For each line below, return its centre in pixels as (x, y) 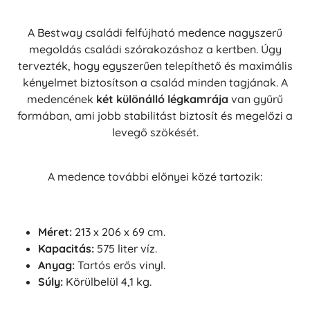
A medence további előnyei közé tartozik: (155, 177)
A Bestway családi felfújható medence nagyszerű (155, 33)
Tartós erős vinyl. (120, 265)
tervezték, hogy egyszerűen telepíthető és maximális (155, 66)
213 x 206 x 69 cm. (119, 232)
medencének (62, 99)
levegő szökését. (155, 133)
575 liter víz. (126, 249)
